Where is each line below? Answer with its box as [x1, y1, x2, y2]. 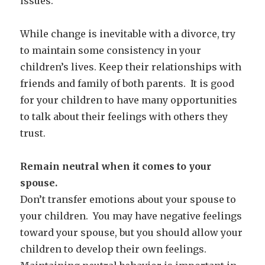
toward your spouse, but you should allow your [20, 226, 243, 238]
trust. [20, 127, 46, 139]
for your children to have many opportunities [20, 93, 238, 106]
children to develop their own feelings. [20, 243, 209, 255]
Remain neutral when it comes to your [20, 160, 212, 172]
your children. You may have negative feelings [20, 209, 243, 222]
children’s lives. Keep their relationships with [20, 60, 242, 73]
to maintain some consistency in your [20, 44, 202, 56]
